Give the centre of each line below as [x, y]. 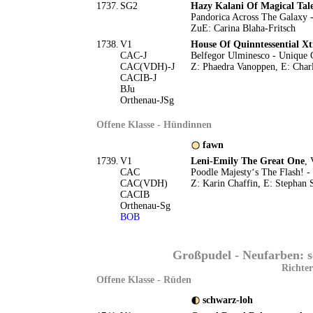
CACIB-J [138, 78]
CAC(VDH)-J [147, 67]
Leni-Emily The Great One [247, 161]
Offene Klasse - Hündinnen [154, 125]
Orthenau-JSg [147, 100]
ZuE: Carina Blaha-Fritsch [243, 28]
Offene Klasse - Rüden [144, 280]
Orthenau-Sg [145, 206]
